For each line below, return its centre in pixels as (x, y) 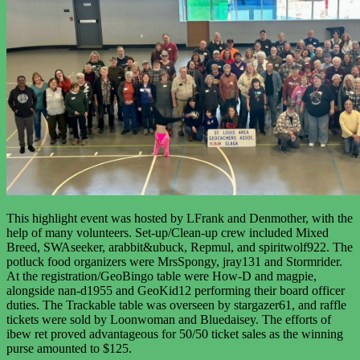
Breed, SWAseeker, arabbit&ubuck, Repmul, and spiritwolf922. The (180, 247)
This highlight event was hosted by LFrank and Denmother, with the (180, 218)
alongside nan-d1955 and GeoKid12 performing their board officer (176, 290)
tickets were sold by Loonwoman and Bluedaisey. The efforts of (169, 319)
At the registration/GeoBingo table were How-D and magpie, (162, 276)
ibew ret (29, 333)
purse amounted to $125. (69, 348)
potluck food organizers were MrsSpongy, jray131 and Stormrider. (174, 261)
